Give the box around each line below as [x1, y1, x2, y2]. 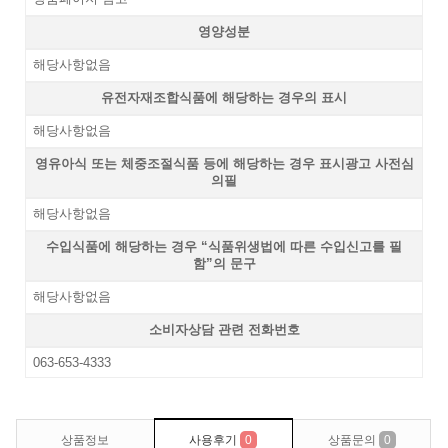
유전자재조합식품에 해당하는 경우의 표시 [101, 89, 347, 105]
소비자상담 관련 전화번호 [148, 321, 300, 337]
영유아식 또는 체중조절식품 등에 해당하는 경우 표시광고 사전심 [34, 155, 414, 171]
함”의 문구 [192, 255, 256, 271]
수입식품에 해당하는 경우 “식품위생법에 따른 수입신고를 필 [46, 238, 402, 254]
